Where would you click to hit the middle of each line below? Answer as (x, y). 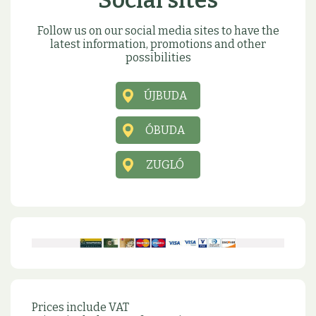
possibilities (158, 58)
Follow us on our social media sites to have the (158, 31)
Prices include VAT (80, 308)
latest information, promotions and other (158, 44)
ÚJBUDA (165, 96)
